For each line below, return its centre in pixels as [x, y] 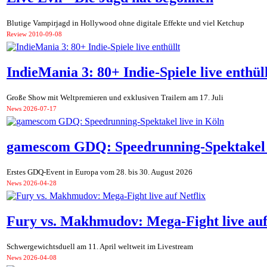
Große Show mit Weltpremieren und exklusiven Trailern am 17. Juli [115, 98]
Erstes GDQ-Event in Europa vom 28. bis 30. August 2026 [100, 172]
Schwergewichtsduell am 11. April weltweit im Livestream [100, 247]
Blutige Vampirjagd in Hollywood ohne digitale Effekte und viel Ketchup [125, 23]
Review [17, 34]
